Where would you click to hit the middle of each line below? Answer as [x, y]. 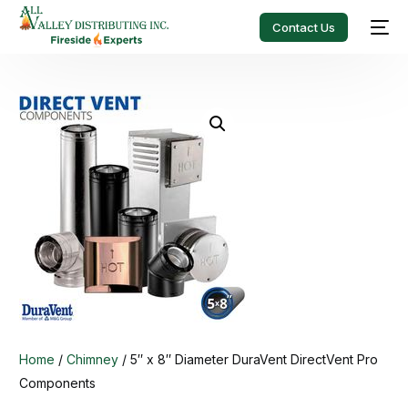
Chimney [93, 359]
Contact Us [303, 27]
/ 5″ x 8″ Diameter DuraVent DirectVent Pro [249, 359]
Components [58, 383]
